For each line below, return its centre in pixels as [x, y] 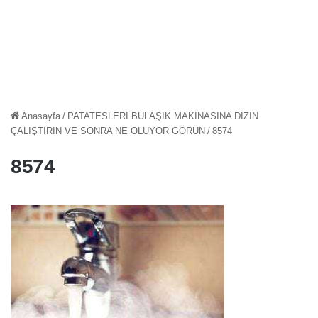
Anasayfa [40, 116]
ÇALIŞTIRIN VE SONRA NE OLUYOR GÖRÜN [108, 131]
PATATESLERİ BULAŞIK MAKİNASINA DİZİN [163, 116]
